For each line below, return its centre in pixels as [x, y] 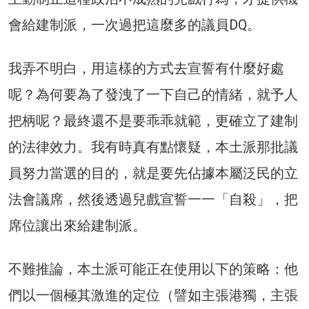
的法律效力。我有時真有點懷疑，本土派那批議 [153, 147]
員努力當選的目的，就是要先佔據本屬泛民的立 [153, 173]
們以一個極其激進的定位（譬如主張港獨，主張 [153, 295]
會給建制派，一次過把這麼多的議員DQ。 [134, 24]
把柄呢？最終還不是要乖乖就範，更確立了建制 [153, 120]
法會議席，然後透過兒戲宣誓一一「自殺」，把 [153, 199]
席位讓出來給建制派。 [77, 225]
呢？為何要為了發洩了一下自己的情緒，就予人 [153, 94]
